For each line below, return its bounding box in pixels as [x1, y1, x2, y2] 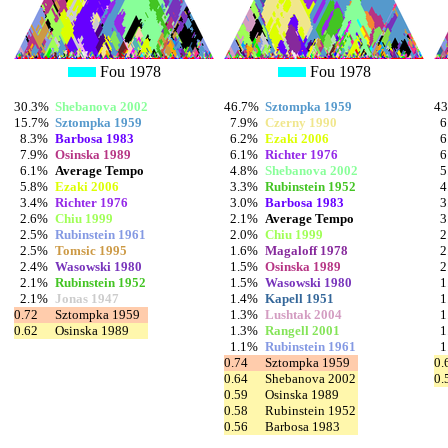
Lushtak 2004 [265, 307, 342, 323]
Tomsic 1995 [55, 243, 127, 259]
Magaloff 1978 [265, 243, 348, 259]
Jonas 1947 [55, 291, 119, 307]
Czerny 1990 [265, 115, 337, 131]
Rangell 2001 [265, 323, 340, 339]
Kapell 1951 [265, 291, 334, 307]
